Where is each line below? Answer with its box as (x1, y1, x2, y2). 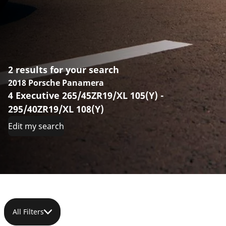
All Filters (13, 207, 44, 217)
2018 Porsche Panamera (8, 77, 104, 89)
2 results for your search (8, 64, 119, 76)
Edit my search (8, 121, 64, 132)
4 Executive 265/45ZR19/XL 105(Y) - (8, 89, 164, 102)
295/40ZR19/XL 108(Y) (8, 103, 104, 116)
